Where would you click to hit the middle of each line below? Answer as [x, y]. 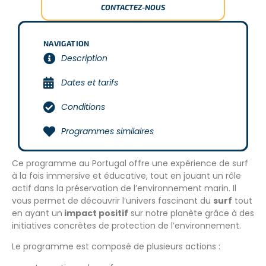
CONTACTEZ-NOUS [133, 7]
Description [84, 58]
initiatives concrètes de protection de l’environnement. [126, 226]
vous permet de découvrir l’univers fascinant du [113, 201]
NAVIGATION [66, 43]
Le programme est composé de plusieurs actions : [116, 247]
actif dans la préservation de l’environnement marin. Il [124, 188]
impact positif [95, 213]
